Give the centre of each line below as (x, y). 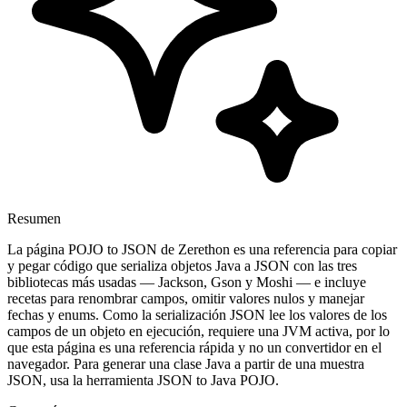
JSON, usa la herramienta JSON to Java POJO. (143, 380)
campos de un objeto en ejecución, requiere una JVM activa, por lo (199, 331)
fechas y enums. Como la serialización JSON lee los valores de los (197, 314)
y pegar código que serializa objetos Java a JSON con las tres (182, 265)
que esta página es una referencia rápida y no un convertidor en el (194, 347)
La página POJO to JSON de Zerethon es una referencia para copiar (202, 249)
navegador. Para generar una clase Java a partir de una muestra (186, 363)
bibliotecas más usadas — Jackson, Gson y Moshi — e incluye (187, 282)
